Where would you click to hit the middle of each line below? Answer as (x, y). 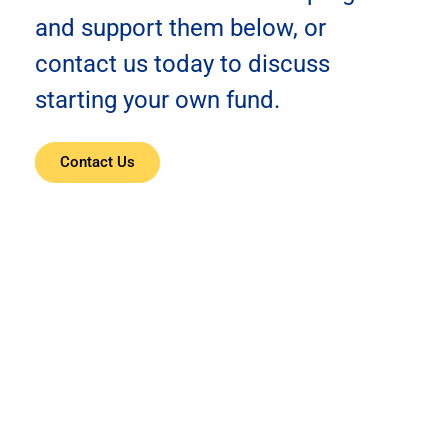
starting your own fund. (158, 99)
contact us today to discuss (183, 63)
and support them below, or (181, 27)
